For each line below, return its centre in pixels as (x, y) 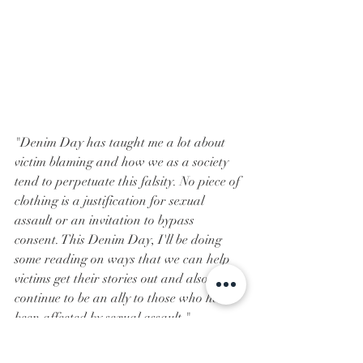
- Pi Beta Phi (49, 337)
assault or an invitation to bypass (106, 220)
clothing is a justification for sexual (111, 201)
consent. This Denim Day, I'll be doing (120, 239)
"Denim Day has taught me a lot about (122, 142)
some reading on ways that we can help (124, 259)
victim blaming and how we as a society (123, 162)
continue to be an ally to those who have (125, 298)
